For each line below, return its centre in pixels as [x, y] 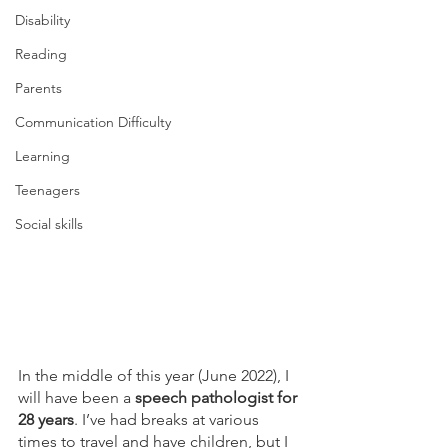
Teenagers [47, 190]
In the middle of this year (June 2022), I [155, 376]
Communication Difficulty [93, 122]
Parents [38, 88]
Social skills [49, 224]
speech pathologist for [218, 398]
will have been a [76, 398]
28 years [46, 420]
